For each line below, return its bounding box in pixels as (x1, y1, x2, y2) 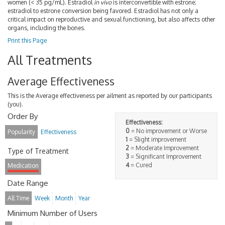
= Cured (129, 161, 152, 169)
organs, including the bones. (8, 24, 85, 32)
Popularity (8, 128, 35, 136)
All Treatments (8, 52, 92, 68)
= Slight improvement (128, 136, 186, 143)
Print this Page (8, 37, 47, 44)
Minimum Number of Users (8, 208, 97, 218)
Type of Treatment (8, 146, 69, 155)
